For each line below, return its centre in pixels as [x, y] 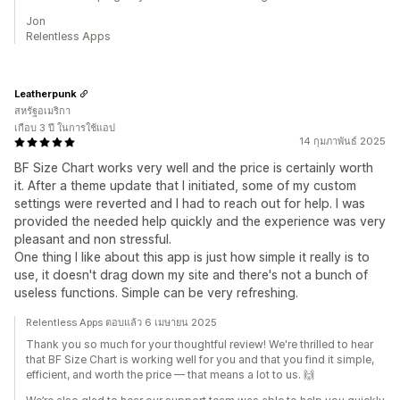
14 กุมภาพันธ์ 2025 [342, 141]
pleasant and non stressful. [93, 239]
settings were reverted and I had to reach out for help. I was [190, 203]
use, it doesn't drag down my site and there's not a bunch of [191, 275]
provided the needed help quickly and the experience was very [200, 221]
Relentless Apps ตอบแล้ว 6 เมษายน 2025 [121, 322]
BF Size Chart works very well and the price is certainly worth [194, 167]
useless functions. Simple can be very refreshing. [156, 292]
